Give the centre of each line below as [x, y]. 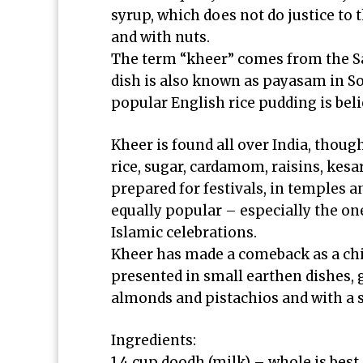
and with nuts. [160, 37]
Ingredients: [154, 340]
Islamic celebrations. [184, 233]
